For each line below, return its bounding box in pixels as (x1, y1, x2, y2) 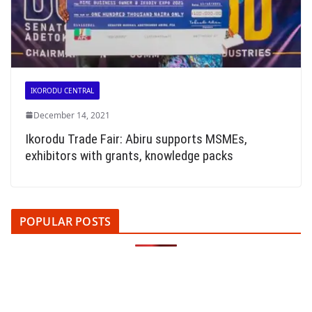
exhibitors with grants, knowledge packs (25, 147, 233, 164)
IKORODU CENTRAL (31, 85, 94, 95)
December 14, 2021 (33, 109, 110, 121)
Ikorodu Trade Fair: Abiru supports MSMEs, (25, 130, 247, 147)
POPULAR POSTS (19, 213, 111, 229)
